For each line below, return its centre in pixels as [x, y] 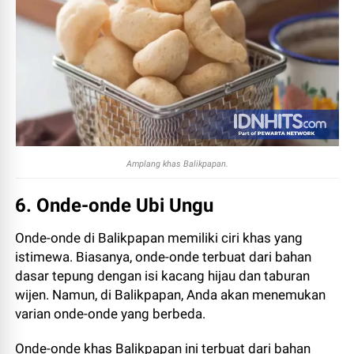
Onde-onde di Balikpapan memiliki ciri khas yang [159, 238]
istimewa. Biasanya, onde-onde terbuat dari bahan [164, 257]
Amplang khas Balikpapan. [177, 164]
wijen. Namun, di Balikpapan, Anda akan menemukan [171, 295]
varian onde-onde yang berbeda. [111, 314]
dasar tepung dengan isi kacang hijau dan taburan [163, 276]
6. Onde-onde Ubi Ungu [115, 205]
